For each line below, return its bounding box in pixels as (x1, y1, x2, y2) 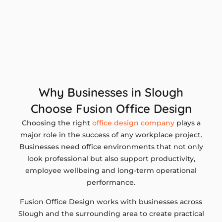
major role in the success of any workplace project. (20, 130, 202, 140)
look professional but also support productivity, (27, 154, 195, 164)
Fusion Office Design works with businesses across (20, 197, 202, 206)
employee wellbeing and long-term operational (25, 166, 197, 175)
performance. (87, 178, 135, 187)
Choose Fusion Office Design (30, 101, 192, 116)
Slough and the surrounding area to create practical (18, 209, 204, 218)
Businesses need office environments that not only (19, 142, 203, 152)
